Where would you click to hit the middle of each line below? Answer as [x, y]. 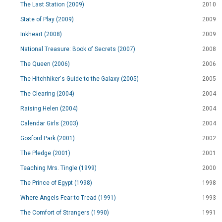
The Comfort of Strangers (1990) [65, 213]
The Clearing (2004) [47, 94]
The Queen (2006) [45, 64]
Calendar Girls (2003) [49, 123]
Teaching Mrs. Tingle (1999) [58, 168]
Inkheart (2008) [41, 34]
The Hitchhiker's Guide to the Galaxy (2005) [80, 79]
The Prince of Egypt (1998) [56, 183]
